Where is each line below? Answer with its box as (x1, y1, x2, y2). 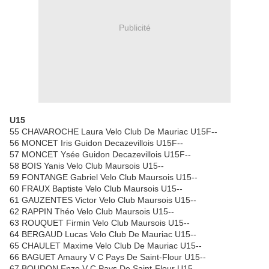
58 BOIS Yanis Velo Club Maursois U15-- (10, 161, 164, 171)
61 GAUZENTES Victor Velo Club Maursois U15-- (10, 195, 196, 205)
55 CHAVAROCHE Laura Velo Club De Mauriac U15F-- (10, 127, 217, 137)
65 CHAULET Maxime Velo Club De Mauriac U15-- (10, 241, 202, 251)
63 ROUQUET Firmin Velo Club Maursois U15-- (10, 218, 190, 228)
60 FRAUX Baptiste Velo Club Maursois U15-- (10, 184, 183, 194)
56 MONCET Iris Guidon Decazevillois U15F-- (10, 138, 183, 148)
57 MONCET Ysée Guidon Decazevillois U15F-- (10, 150, 191, 160)
